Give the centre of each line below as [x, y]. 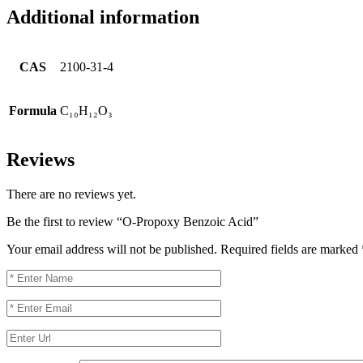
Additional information [103, 17]
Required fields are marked [291, 250]
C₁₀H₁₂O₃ [86, 110]
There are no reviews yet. [71, 194]
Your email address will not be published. [112, 250]
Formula [33, 110]
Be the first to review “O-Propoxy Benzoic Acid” [132, 222]
